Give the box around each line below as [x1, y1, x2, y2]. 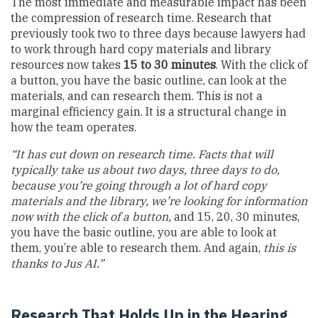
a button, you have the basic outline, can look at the [11, 72, 287, 87]
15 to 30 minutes [124, 57, 216, 72]
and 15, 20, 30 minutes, [171, 209, 300, 224]
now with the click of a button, [11, 209, 171, 224]
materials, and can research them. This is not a [11, 88, 263, 103]
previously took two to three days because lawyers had [11, 26, 306, 40]
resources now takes [11, 57, 124, 72]
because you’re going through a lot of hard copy [11, 177, 267, 192]
